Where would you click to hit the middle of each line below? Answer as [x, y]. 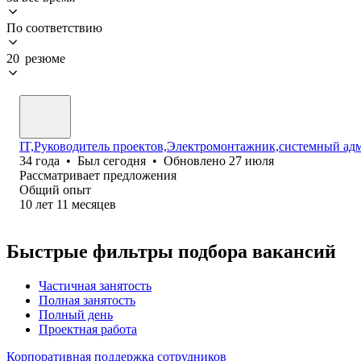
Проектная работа [88, 329]
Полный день [76, 314]
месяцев [94, 204]
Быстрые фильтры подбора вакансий [171, 251]
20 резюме [36, 58]
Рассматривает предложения [98, 175]
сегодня [124, 160]
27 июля [251, 160]
